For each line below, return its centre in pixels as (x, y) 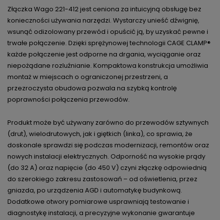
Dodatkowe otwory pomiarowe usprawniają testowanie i (98, 202)
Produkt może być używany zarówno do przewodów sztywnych (108, 123)
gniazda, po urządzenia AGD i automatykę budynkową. (95, 191)
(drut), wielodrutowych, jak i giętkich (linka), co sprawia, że (100, 134)
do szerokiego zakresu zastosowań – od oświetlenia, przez (102, 179)
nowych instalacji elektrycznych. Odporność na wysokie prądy (106, 157)
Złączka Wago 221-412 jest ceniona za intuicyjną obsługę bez (104, 9)
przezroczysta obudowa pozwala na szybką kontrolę (92, 88)
